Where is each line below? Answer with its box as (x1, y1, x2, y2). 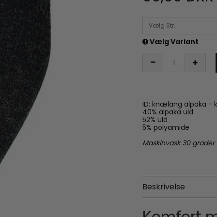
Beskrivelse (142, 181, 185, 193)
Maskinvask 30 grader (142, 138, 215, 148)
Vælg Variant (148, 37, 199, 47)
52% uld (142, 115, 168, 125)
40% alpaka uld (142, 107, 193, 117)
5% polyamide (142, 123, 189, 133)
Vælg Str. (149, 21, 175, 30)
